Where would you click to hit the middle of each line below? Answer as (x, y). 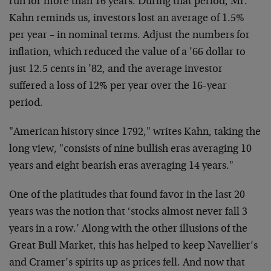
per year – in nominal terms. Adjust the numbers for (129, 36)
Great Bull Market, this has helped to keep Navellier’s (133, 246)
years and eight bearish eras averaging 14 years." (121, 166)
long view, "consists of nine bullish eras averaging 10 (130, 149)
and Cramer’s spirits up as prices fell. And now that (127, 263)
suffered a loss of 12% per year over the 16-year (118, 87)
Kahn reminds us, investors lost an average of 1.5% (127, 19)
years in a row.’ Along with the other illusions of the (128, 229)
